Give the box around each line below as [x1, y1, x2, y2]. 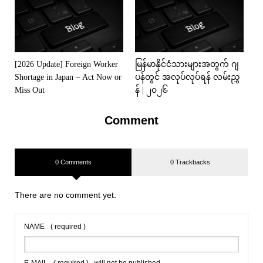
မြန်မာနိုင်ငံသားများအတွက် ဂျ [135, 60, 239, 69]
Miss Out [15, 86, 45, 95]
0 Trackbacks [170, 159, 210, 166]
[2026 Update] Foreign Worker [15, 60, 118, 69]
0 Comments [55, 159, 92, 166]
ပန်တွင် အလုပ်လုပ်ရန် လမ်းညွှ [135, 73, 240, 82]
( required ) [50, 222, 86, 231]
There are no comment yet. [15, 190, 116, 200]
